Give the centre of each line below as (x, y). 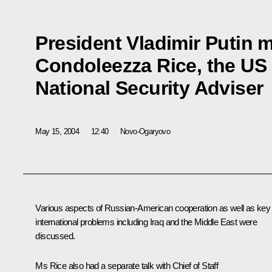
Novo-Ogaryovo (145, 131)
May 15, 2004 (57, 131)
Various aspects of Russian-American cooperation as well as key (153, 208)
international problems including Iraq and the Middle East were (146, 222)
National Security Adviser (149, 88)
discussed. (55, 236)
